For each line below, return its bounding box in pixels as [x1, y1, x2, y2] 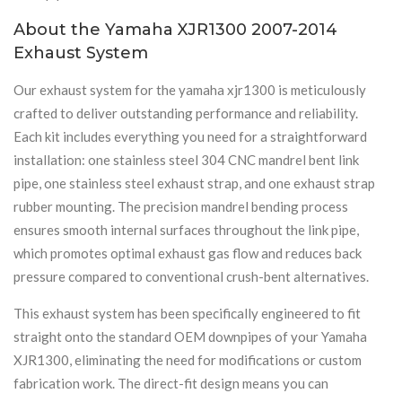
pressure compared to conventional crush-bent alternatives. [13, 267, 369, 284]
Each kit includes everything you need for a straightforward [13, 127, 367, 144]
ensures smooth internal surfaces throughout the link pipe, [13, 221, 359, 238]
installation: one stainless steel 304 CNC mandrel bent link [13, 151, 359, 168]
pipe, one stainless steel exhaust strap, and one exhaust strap [13, 174, 375, 191]
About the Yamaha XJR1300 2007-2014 [13, 19, 337, 39]
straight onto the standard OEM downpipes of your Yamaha [13, 328, 367, 345]
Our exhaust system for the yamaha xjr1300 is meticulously [13, 81, 366, 98]
